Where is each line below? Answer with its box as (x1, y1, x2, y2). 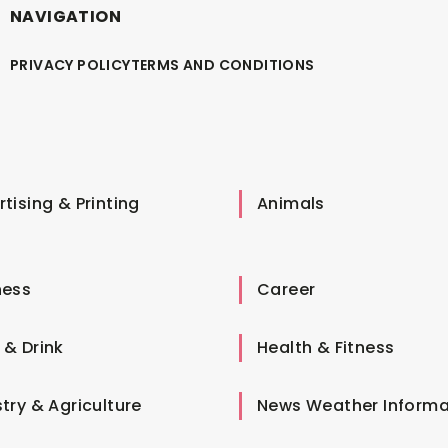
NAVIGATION (10, 4, 121, 28)
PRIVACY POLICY (10, 54, 131, 75)
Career (257, 277, 316, 301)
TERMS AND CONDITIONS (130, 54, 315, 75)
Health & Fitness (257, 335, 395, 359)
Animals (257, 191, 325, 215)
